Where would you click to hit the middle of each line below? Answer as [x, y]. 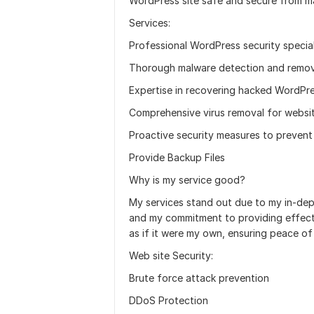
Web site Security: [171, 255]
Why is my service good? [187, 180]
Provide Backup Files [177, 157]
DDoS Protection [169, 300]
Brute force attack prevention [199, 278]
